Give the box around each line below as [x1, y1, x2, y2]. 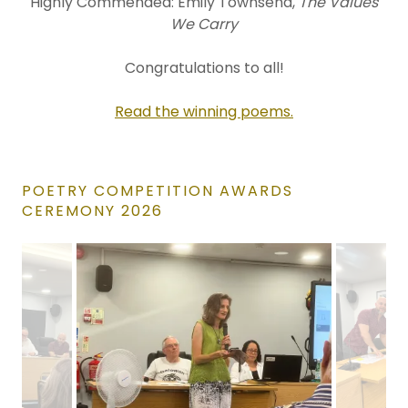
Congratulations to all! [124, 57, 284, 78]
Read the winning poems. [115, 101, 293, 122]
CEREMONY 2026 [22, 200, 163, 221]
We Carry [170, 14, 238, 35]
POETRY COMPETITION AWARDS [22, 180, 293, 201]
